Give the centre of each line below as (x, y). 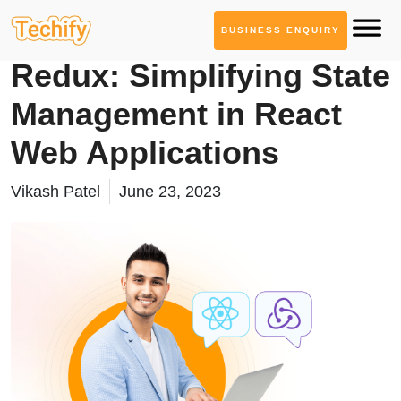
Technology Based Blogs (99, 44)
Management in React (176, 114)
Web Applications (145, 153)
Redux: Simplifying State (200, 76)
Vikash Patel (55, 192)
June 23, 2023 (170, 192)
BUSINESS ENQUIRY (281, 30)
